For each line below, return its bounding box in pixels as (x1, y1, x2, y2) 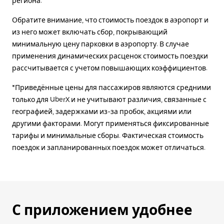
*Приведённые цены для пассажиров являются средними (12, 83, 211, 91)
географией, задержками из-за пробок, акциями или (12, 107, 191, 115)
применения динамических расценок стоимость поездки (12, 52, 208, 60)
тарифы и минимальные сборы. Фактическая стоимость (12, 131, 203, 139)
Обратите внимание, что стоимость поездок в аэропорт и (12, 16, 208, 24)
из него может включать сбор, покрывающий (12, 28, 167, 36)
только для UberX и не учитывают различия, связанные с (12, 95, 206, 103)
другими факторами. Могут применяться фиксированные (12, 119, 209, 127)
